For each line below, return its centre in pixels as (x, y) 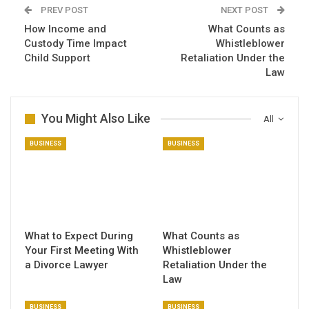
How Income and (65, 29)
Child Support (57, 58)
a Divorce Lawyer (67, 265)
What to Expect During (79, 236)
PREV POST (63, 10)
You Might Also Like (96, 119)
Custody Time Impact (76, 44)
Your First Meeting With (82, 251)
